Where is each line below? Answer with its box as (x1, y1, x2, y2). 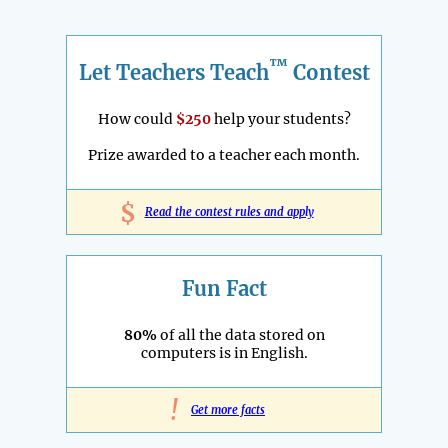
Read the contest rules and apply (144, 204, 314, 219)
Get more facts (191, 402, 265, 417)
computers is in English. (140, 343, 308, 362)
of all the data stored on (156, 325, 325, 344)
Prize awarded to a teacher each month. (88, 145, 360, 164)
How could (97, 109, 176, 128)
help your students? (210, 109, 351, 128)
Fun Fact (181, 275, 267, 301)
